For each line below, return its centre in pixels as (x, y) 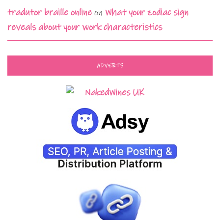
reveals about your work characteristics (85, 27)
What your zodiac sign (147, 12)
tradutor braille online (50, 12)
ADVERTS (110, 66)
